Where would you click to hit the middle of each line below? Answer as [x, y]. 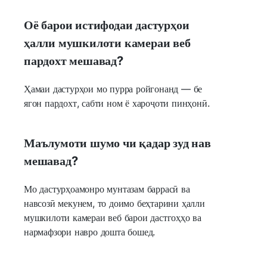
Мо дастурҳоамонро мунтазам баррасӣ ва [107, 189]
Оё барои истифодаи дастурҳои [107, 25]
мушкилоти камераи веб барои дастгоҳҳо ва [113, 217]
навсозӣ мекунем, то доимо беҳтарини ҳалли [114, 203]
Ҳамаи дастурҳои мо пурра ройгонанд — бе [113, 89]
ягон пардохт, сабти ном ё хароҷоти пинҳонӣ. [117, 103]
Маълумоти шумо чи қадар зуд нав [117, 143]
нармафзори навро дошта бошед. [90, 232]
